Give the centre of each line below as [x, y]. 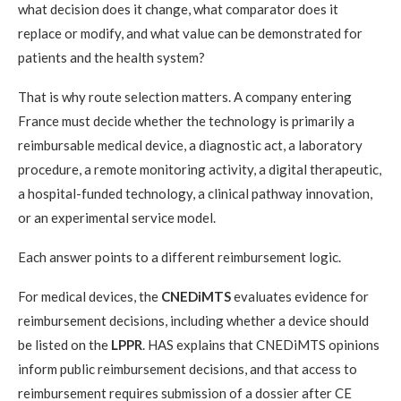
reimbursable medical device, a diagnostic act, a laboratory [190, 145]
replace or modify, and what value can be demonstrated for [190, 33]
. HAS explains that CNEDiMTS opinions [261, 344]
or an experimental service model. [117, 217]
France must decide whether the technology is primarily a [186, 120]
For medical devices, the [90, 296]
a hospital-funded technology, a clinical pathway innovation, [195, 193]
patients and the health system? [111, 57]
